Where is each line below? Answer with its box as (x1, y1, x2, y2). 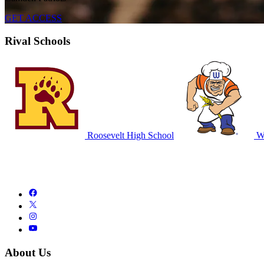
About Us (5, 246, 51, 259)
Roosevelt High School (85, 130, 174, 141)
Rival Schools (5, 34, 70, 47)
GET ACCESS (5, 12, 62, 23)
